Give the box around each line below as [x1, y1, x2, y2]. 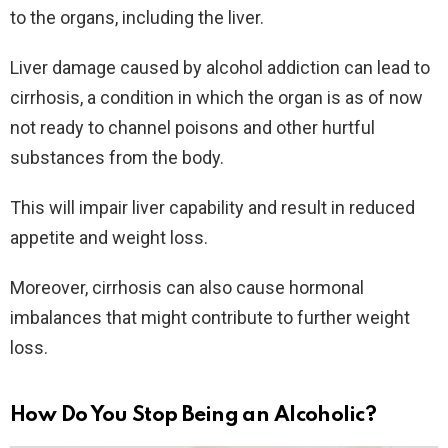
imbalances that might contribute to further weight [10, 307, 410, 329]
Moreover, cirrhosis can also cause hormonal [10, 277, 364, 299]
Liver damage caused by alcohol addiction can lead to [10, 57, 430, 79]
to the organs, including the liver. [10, 7, 264, 29]
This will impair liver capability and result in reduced [10, 197, 415, 219]
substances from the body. [10, 147, 224, 169]
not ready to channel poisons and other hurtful [10, 117, 375, 139]
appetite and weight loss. [10, 227, 208, 249]
